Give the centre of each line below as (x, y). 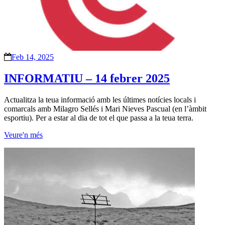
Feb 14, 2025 (33, 57)
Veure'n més (23, 135)
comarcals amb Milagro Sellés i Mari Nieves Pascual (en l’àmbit (105, 108)
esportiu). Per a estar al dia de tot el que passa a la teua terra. (99, 118)
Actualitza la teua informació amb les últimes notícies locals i (100, 99)
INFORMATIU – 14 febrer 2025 (87, 78)
